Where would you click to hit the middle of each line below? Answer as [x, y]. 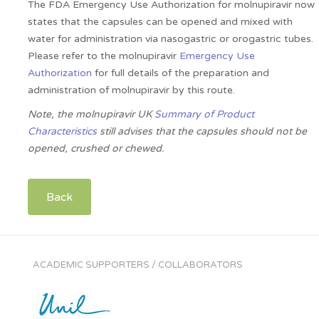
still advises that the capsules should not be [202, 131]
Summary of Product [204, 114]
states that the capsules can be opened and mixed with [160, 22]
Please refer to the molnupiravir [103, 56]
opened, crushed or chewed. [96, 148]
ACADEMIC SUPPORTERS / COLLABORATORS [138, 265]
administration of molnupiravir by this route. [131, 90]
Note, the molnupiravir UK [91, 114]
